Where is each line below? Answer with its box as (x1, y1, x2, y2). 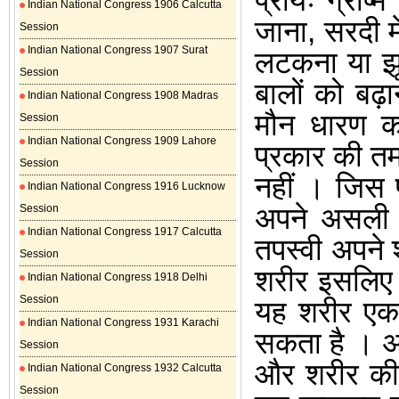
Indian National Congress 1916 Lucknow (25, 180, 225, 192)
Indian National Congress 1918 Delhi (25, 271, 208, 283)
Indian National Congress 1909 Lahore (25, 134, 216, 147)
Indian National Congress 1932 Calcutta (25, 362, 222, 374)
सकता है (255, 326, 354, 360)
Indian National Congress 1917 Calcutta (25, 225, 222, 238)
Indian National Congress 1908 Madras (25, 89, 218, 102)
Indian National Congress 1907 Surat (25, 44, 208, 56)
